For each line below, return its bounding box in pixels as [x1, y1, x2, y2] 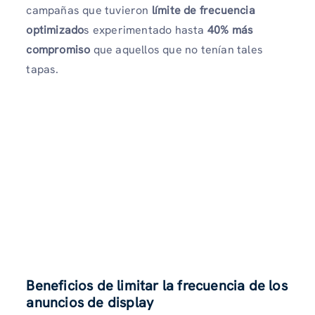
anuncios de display [26, 292, 154, 311]
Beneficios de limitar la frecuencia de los [26, 276, 288, 295]
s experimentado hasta [84, 22, 207, 38]
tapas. [26, 62, 59, 77]
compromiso [26, 42, 91, 58]
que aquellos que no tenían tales [90, 42, 263, 58]
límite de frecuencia [151, 3, 255, 18]
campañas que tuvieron [26, 3, 152, 18]
